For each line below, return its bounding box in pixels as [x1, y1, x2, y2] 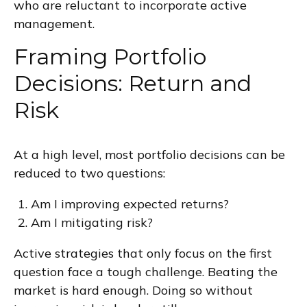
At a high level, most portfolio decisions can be [14, 146, 285, 162]
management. [14, 15, 95, 32]
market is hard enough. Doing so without [14, 282, 253, 298]
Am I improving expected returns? [31, 195, 229, 212]
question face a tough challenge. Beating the [14, 263, 278, 280]
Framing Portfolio [14, 42, 206, 70]
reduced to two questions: [14, 164, 165, 181]
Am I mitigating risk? [31, 214, 153, 230]
